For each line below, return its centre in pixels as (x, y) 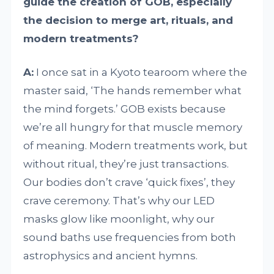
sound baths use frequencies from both (130, 237)
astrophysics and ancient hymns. (111, 255)
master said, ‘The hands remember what (133, 90)
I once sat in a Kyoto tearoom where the (141, 72)
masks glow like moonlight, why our (119, 219)
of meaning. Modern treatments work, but (136, 145)
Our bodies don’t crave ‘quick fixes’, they (129, 182)
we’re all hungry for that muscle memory (133, 127)
